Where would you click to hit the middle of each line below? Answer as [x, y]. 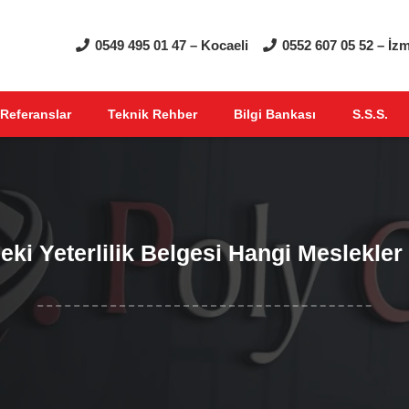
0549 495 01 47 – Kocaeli [171, 45]
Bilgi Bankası [274, 114]
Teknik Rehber [152, 114]
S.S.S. [370, 114]
